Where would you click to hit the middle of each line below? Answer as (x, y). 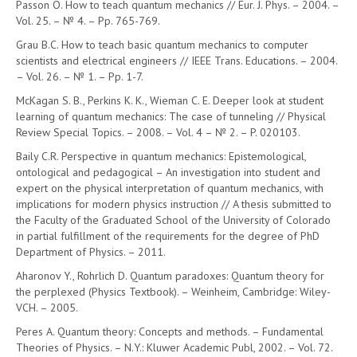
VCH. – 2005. (47, 308)
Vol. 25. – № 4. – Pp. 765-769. (88, 21)
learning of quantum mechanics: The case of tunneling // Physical (171, 116)
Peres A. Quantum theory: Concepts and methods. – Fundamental (170, 331)
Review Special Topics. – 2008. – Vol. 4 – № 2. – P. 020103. (158, 132)
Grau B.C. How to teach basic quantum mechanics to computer (162, 45)
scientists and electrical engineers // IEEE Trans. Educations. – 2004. (177, 61)
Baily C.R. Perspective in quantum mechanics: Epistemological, (161, 156)
